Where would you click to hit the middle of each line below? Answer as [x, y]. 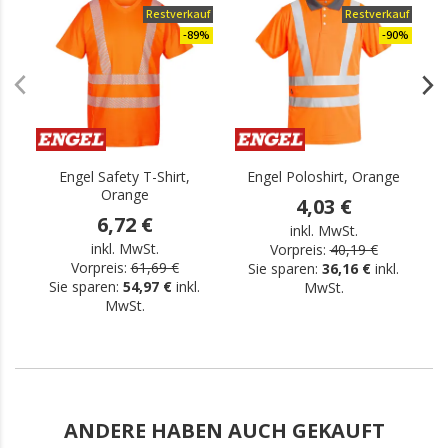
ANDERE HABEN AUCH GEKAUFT [224, 430]
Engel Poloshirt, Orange [323, 176]
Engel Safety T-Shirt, [124, 176]
